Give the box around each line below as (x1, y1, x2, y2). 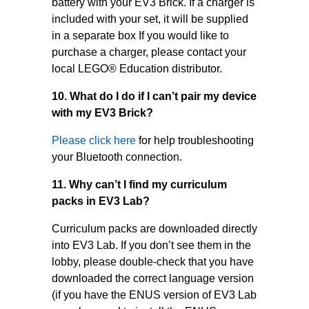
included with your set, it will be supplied (51, 13, 248, 25)
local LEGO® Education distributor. (51, 63, 222, 74)
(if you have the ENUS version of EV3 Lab (51, 289, 257, 301)
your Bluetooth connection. (51, 151, 182, 163)
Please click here (51, 134, 136, 146)
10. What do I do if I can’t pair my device (51, 90, 257, 102)
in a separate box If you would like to (51, 30, 229, 41)
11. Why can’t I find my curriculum (51, 179, 227, 190)
